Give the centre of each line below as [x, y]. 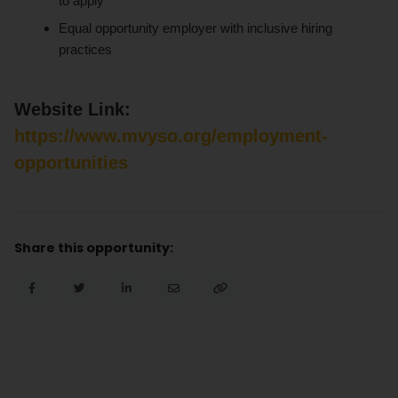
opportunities [71, 163]
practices [86, 50]
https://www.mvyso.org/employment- [171, 136]
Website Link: [72, 110]
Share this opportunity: [94, 248]
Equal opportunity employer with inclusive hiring [196, 28]
